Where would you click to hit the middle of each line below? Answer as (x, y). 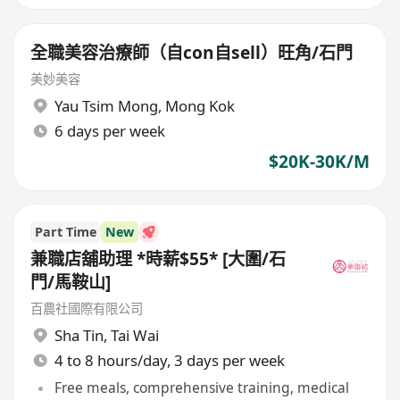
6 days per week (109, 130)
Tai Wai (134, 336)
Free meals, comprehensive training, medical (201, 388)
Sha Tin (79, 336)
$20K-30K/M (319, 161)
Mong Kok (200, 106)
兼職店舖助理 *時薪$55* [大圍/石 (158, 258)
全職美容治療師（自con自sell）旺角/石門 (192, 52)
